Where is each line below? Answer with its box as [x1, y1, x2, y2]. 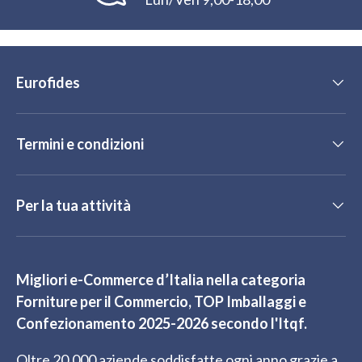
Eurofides [16, 73, 80, 91]
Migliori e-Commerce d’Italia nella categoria [16, 270, 305, 288]
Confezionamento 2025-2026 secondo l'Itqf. [16, 314, 307, 332]
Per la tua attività [16, 196, 131, 214]
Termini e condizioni [16, 134, 144, 153]
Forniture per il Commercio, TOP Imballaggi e [16, 292, 306, 310]
